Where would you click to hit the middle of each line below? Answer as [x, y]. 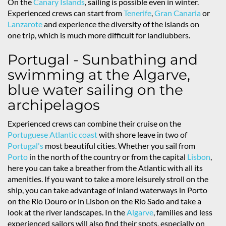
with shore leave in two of [142, 135]
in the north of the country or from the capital [107, 157]
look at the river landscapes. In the [67, 212]
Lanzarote [25, 24]
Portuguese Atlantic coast [52, 135]
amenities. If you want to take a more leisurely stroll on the [108, 179]
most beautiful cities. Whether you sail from [119, 146]
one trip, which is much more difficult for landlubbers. [99, 35]
